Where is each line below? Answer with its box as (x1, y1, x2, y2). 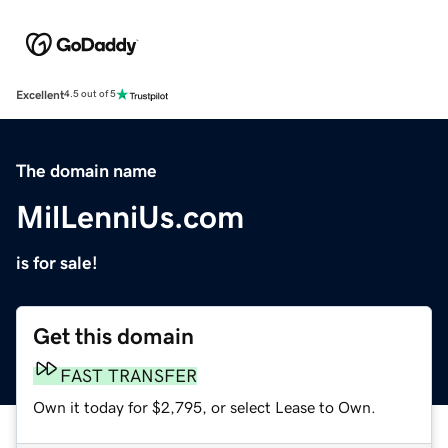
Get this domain (33, 324, 194, 348)
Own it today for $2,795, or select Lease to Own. (33, 398, 376, 415)
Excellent (16, 88, 64, 101)
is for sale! (16, 253, 98, 272)
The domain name (16, 161, 157, 180)
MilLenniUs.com (16, 200, 244, 233)
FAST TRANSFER (60, 366, 197, 385)
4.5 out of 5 (64, 89, 116, 100)
